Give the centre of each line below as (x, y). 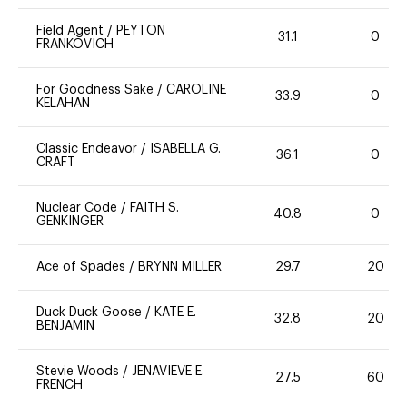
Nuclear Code (77, 208)
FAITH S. (154, 208)
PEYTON (141, 30)
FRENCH (60, 385)
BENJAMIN (65, 326)
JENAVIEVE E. (168, 371)
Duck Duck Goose (91, 312)
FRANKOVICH (75, 44)
